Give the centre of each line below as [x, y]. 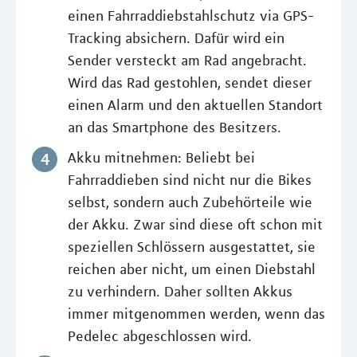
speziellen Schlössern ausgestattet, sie [192, 247]
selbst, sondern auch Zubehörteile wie [190, 202]
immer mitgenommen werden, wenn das [196, 314]
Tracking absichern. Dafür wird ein [176, 38]
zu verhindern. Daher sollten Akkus [180, 291]
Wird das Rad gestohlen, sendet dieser [190, 82]
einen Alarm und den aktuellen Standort [195, 105]
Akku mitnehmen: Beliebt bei [161, 157]
